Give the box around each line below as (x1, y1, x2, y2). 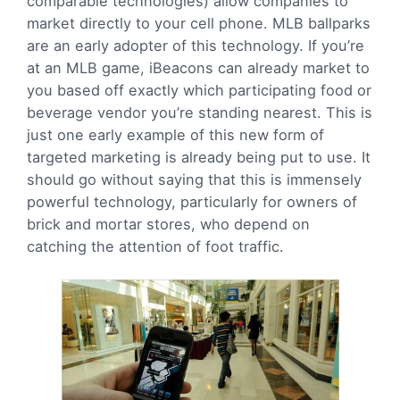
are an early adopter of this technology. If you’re (27, 36, 364, 54)
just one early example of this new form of (27, 125, 324, 144)
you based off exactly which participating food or (27, 80, 371, 99)
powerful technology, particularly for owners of (27, 192, 357, 211)
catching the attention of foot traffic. (27, 237, 284, 255)
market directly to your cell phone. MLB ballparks (27, 13, 371, 32)
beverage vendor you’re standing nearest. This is (27, 103, 372, 121)
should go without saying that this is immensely (27, 170, 362, 188)
